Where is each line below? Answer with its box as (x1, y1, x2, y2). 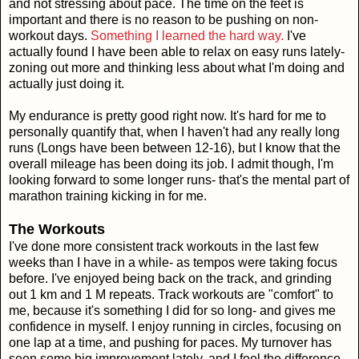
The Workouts (9, 220, 105, 237)
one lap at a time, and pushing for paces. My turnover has (9, 335, 332, 349)
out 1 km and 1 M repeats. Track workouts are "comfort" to (9, 287, 333, 301)
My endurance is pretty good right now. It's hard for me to (9, 108, 326, 123)
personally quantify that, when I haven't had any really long (9, 124, 340, 139)
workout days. (9, 28, 91, 42)
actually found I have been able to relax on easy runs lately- (9, 44, 345, 58)
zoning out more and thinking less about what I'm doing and (9, 60, 345, 75)
